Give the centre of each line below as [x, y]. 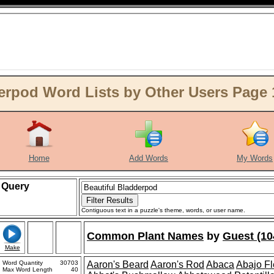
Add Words [149, 158]
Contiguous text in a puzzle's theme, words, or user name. [163, 210]
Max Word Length [28, 269]
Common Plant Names [145, 236]
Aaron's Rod [177, 265]
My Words [255, 158]
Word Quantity [23, 263]
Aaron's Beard [118, 265]
